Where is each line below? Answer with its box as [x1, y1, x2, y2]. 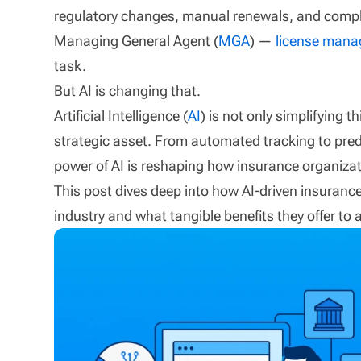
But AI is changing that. [54, 82, 201, 99]
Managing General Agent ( [54, 32, 219, 49]
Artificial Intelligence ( [54, 107, 189, 124]
